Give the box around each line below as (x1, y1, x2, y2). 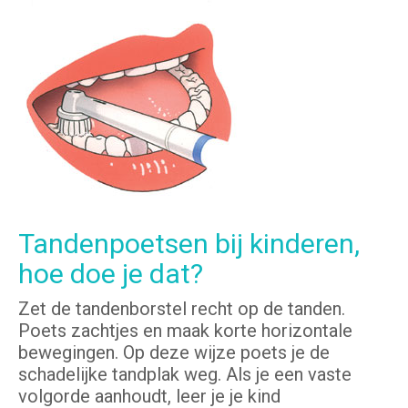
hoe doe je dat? (18, 258, 203, 291)
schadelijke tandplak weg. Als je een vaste (18, 363, 352, 386)
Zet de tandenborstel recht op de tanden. (18, 298, 345, 321)
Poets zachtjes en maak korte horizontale (18, 320, 352, 342)
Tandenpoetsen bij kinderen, (18, 228, 360, 260)
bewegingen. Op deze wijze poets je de (18, 342, 330, 364)
